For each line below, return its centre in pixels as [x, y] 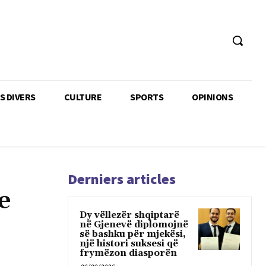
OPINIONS [212, 96]
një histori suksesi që [129, 243]
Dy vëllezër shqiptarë [129, 215]
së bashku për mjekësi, [133, 234]
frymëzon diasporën [128, 253]
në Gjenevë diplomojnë [134, 224]
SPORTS [147, 96]
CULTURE [83, 96]
